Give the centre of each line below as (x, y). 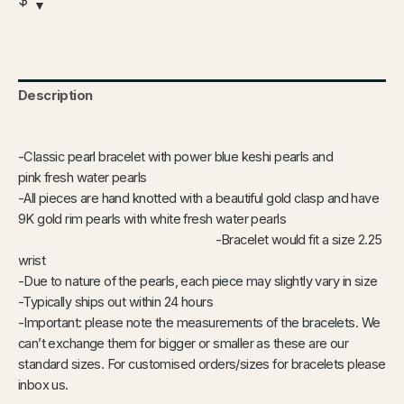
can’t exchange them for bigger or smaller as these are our (184, 343)
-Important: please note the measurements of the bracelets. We (199, 322)
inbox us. (43, 385)
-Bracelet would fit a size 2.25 (200, 239)
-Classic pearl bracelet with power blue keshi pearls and (176, 156)
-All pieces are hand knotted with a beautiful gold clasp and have (199, 198)
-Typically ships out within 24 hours (115, 302)
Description (55, 96)
